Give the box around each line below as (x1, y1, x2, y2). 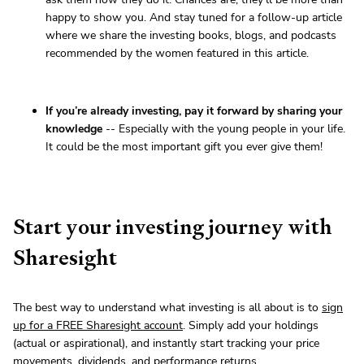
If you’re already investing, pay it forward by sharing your (45, 103, 342, 119)
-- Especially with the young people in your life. (102, 121, 345, 137)
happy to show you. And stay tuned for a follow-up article (45, 10, 342, 26)
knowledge (45, 121, 102, 137)
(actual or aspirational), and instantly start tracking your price (13, 336, 319, 352)
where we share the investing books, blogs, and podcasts (45, 28, 336, 44)
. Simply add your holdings (183, 318, 318, 334)
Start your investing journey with (13, 213, 332, 241)
